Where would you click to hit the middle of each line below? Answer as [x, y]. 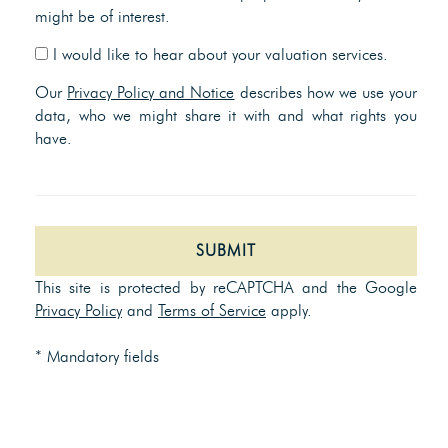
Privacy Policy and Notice [151, 92]
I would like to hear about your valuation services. [218, 54]
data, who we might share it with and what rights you [226, 115]
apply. [289, 310]
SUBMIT [226, 250]
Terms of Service [212, 310]
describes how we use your [326, 92]
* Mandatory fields [97, 356]
